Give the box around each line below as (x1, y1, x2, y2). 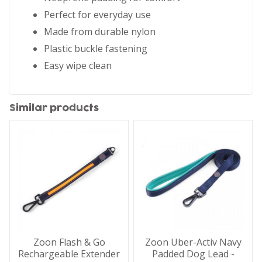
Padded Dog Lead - (151, 247, 235, 261)
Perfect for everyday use (44, 8, 151, 21)
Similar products (9, 103, 99, 113)
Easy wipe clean (44, 58, 112, 72)
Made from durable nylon (44, 25, 156, 38)
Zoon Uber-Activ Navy (144, 236, 242, 249)
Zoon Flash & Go (33, 236, 105, 249)
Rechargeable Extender (18, 247, 120, 261)
